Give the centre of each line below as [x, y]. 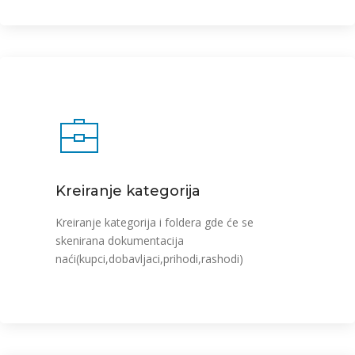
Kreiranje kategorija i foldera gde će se [155, 222]
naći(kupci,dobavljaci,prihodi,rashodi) [149, 259]
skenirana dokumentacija [120, 240]
